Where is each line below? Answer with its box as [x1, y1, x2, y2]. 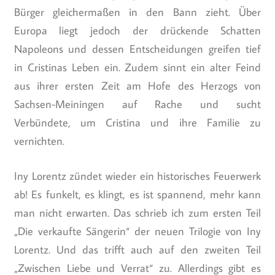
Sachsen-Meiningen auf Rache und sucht [14, 96, 261, 111]
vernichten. [14, 133, 64, 148]
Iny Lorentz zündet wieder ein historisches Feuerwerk [14, 168, 261, 183]
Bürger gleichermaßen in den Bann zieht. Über [14, 4, 261, 19]
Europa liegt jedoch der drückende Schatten [14, 23, 261, 37]
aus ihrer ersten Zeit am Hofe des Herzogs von [14, 78, 261, 93]
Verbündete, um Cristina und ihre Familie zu [14, 115, 261, 130]
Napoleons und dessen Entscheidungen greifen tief [14, 41, 261, 56]
